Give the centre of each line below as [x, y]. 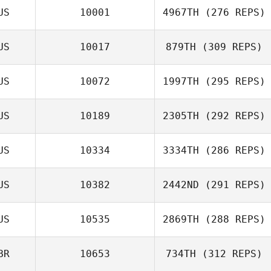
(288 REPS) [232, 219]
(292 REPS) [232, 116]
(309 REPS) [229, 47]
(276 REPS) [232, 12]
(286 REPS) [232, 150]
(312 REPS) [229, 254]
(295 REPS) [232, 81]
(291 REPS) [232, 185]
